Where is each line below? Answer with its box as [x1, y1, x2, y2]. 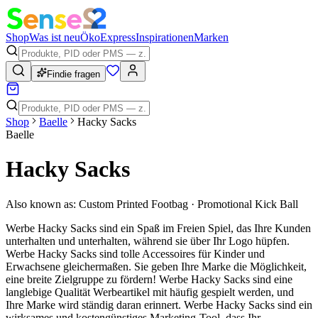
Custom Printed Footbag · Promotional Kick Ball [79, 197, 298, 210]
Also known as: [6, 197, 76, 210]
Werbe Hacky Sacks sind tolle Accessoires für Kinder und [6, 247, 265, 260]
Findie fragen [47, 69, 100, 79]
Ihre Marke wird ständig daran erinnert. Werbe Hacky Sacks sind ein [6, 298, 312, 311]
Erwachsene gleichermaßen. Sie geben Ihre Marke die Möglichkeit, [6, 260, 307, 273]
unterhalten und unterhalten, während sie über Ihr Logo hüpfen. [6, 234, 290, 247]
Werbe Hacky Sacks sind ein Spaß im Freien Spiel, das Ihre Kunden [6, 221, 311, 234]
